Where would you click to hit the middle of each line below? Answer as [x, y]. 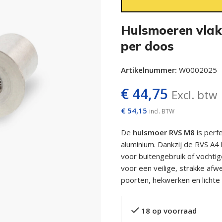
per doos [147, 46]
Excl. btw [194, 95]
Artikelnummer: [150, 70]
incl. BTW [162, 111]
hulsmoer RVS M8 [164, 132]
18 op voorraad [169, 210]
